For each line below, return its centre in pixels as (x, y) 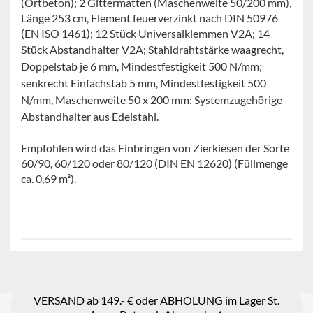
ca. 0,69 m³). (49, 179)
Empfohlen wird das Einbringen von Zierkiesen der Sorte (155, 148)
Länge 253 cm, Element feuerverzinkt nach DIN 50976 (150, 18)
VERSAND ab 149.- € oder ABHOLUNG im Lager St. (156, 300)
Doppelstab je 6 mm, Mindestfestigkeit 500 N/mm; (141, 66)
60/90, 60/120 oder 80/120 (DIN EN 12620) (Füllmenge (154, 163)
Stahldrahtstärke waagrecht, (215, 49)
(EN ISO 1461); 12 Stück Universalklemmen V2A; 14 (145, 33)
